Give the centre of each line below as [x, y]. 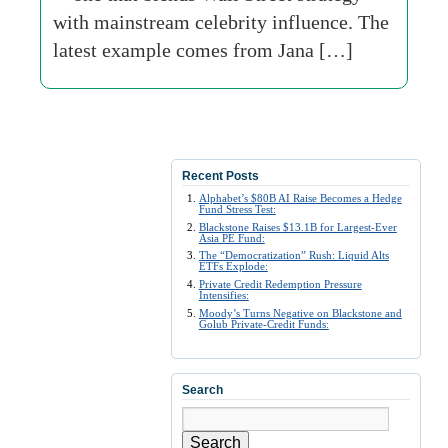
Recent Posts [220, 176]
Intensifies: [223, 295]
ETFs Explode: [233, 266]
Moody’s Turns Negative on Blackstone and [300, 312]
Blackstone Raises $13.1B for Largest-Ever [297, 226]
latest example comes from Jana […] [203, 50]
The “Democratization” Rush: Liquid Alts [293, 255]
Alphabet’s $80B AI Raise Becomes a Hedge [300, 198]
